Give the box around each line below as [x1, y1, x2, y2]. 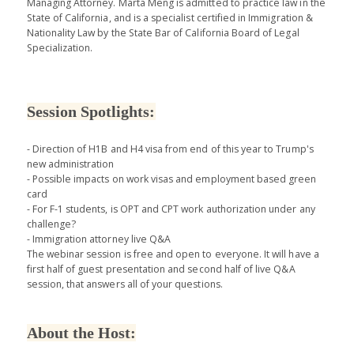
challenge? [26, 217, 77, 231]
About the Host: [26, 323, 137, 341]
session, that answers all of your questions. [26, 277, 223, 291]
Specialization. [26, 40, 93, 55]
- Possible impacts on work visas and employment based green [26, 171, 317, 186]
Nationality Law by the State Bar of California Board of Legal [26, 25, 299, 40]
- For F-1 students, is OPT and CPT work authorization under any [26, 201, 315, 216]
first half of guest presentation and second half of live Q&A [26, 262, 296, 276]
